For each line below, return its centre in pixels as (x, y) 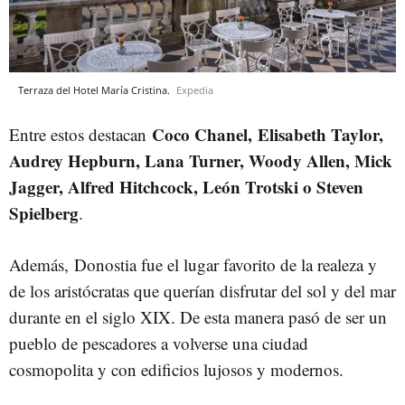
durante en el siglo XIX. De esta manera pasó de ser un (198, 316)
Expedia (195, 89)
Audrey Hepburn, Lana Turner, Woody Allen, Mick (201, 160)
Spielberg (44, 212)
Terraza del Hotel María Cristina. (95, 89)
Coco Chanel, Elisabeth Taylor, (268, 134)
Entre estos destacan (80, 134)
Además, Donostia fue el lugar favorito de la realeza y (193, 264)
